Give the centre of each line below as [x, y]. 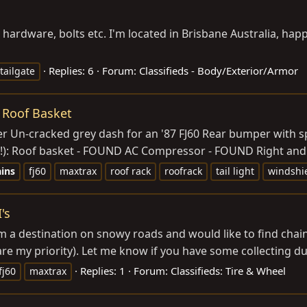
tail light [235, 171]
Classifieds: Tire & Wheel [228, 271]
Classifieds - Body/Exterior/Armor [219, 71]
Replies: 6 [71, 71]
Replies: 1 [103, 271]
